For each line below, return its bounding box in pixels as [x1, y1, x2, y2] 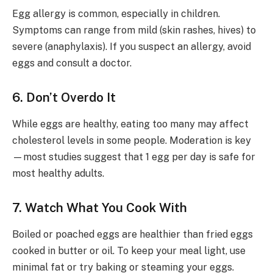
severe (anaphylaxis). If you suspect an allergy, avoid [12, 40, 251, 52]
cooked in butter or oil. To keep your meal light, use [12, 245, 246, 257]
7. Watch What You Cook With [12, 199, 187, 215]
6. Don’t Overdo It [12, 89, 116, 105]
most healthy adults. [12, 167, 104, 179]
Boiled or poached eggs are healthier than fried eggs [12, 229, 253, 241]
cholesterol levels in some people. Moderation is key [12, 134, 251, 146]
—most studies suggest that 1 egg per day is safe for [12, 151, 255, 163]
